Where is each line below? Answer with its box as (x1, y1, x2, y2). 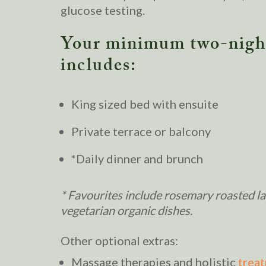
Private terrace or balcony (71, 123, 211, 138)
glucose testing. (61, 2, 145, 17)
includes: (61, 52, 137, 83)
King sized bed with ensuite (71, 96, 218, 111)
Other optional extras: (61, 233, 178, 248)
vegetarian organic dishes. (61, 202, 195, 217)
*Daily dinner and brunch (71, 151, 203, 166)
